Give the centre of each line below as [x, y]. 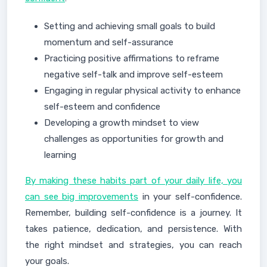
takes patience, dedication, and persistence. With [133, 229]
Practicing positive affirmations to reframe [132, 58]
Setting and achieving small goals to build [130, 26]
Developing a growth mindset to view [122, 122]
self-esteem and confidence [102, 106]
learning [60, 155]
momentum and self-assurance [109, 42]
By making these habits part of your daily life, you [133, 180]
